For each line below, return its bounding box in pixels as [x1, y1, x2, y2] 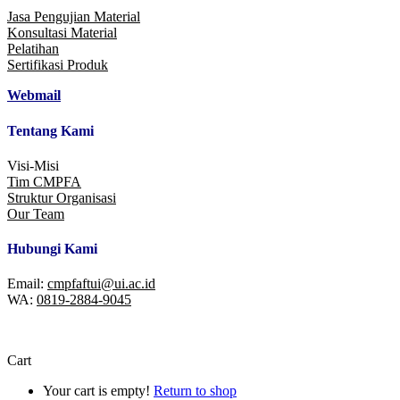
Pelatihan [7, 41, 59, 57]
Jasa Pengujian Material [7, 9, 140, 25]
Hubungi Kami [7, 241, 97, 257]
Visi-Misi [7, 157, 59, 173]
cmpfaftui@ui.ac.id [47, 276, 155, 292]
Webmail [7, 87, 61, 104]
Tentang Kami [7, 122, 94, 138]
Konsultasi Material [7, 25, 117, 41]
